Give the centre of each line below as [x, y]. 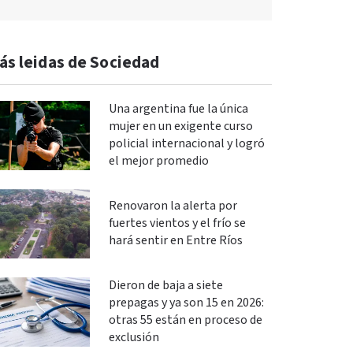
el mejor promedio [158, 161]
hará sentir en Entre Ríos [175, 241]
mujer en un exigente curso [180, 126]
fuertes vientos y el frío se [177, 223]
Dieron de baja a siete [165, 286]
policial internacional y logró [186, 144]
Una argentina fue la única [178, 109]
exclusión [134, 338]
